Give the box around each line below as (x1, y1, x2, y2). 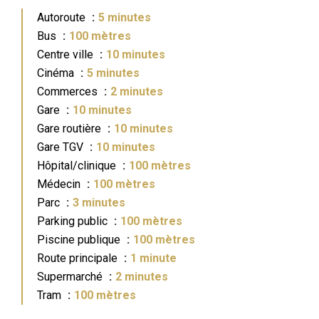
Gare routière (37, 122, 104, 135)
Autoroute (37, 11, 88, 24)
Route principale (37, 251, 120, 265)
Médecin (37, 177, 83, 191)
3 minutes (73, 196, 125, 209)
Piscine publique (37, 233, 123, 246)
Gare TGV (37, 140, 86, 154)
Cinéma (37, 66, 77, 80)
